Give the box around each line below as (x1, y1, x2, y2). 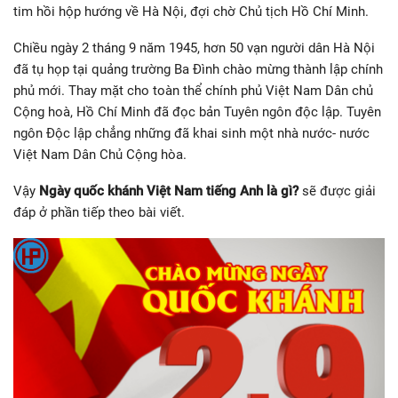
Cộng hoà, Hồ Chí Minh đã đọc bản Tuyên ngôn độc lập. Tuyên (13, 104, 381, 121)
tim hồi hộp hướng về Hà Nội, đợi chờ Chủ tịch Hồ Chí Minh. (13, 4, 369, 20)
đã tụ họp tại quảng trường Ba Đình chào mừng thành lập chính (13, 61, 383, 78)
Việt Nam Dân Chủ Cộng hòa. (13, 147, 187, 163)
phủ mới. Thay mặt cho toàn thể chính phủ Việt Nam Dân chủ (13, 83, 373, 99)
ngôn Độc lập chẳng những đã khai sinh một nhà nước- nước (13, 125, 370, 142)
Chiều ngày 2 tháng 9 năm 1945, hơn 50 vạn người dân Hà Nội (13, 40, 375, 57)
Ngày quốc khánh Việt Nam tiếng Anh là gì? (39, 183, 302, 200)
